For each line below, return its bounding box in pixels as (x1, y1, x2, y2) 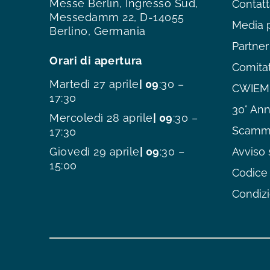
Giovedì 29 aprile (49, 145, 140, 158)
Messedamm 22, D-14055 (49, 10, 184, 24)
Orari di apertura (49, 54, 143, 67)
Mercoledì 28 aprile (49, 111, 153, 124)
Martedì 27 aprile (49, 77, 139, 90)
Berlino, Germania (49, 24, 146, 37)
